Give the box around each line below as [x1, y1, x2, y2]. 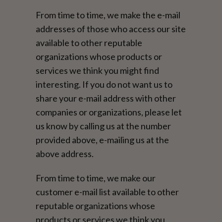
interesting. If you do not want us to [36, 78, 173, 90]
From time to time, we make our [36, 172, 156, 183]
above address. [36, 148, 94, 159]
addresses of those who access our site [36, 23, 186, 34]
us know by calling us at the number [36, 120, 171, 131]
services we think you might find [36, 64, 160, 76]
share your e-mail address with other [36, 92, 176, 104]
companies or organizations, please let [36, 106, 182, 117]
